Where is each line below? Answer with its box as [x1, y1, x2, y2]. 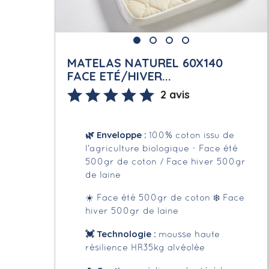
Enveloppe [94, 128, 142, 141]
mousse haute [159, 230, 220, 239]
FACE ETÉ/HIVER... [67, 68, 172, 83]
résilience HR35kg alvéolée [85, 243, 205, 252]
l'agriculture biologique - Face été [85, 144, 238, 153]
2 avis [160, 87, 190, 101]
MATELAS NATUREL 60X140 [67, 55, 223, 70]
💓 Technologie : [85, 228, 159, 240]
